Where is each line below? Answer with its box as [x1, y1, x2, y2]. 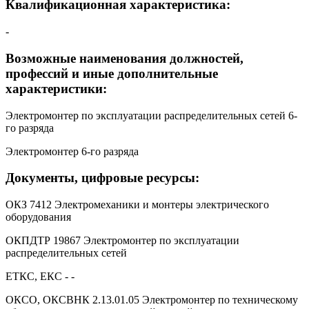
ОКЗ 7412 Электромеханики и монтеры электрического [6, 199, 269, 210]
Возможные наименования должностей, [6, 50, 243, 66]
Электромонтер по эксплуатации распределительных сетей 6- [6, 109, 297, 121]
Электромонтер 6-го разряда [6, 145, 139, 157]
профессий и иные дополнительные [6, 66, 218, 81]
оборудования [6, 211, 71, 223]
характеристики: [6, 81, 107, 96]
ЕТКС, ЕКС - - [6, 270, 74, 282]
